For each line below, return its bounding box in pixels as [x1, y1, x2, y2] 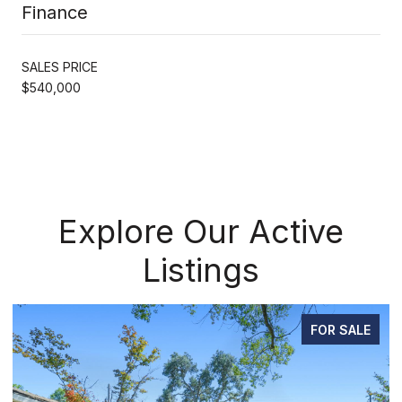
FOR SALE [310, 321, 371, 337]
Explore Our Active [58, 211, 344, 251]
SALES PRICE [22, 58, 98, 74]
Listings [143, 249, 259, 290]
